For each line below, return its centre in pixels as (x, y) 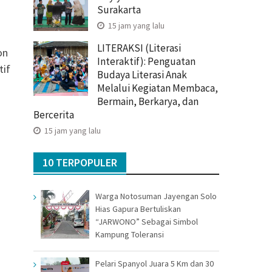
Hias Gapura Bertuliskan (138, 209)
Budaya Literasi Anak (142, 74)
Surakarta (119, 9)
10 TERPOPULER (80, 162)
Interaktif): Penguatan (146, 61)
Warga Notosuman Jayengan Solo (156, 196)
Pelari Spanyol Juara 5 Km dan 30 (155, 263)
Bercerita (54, 114)
